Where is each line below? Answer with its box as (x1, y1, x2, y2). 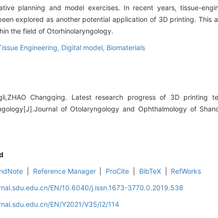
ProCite (106, 167, 129, 176)
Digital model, (61, 43, 107, 52)
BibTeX (139, 167, 161, 176)
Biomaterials (107, 43, 145, 52)
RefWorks (171, 167, 201, 176)
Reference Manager (33, 167, 96, 176)
